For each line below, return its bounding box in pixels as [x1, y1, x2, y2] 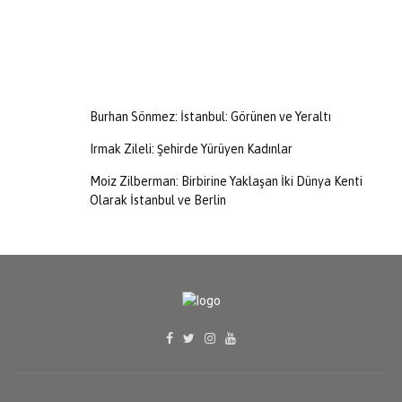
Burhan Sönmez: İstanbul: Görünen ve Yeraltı [90, 109, 331, 124]
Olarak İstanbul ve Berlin [90, 193, 226, 207]
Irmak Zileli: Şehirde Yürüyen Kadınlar [90, 142, 293, 156]
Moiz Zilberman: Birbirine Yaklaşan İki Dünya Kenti [90, 174, 363, 188]
